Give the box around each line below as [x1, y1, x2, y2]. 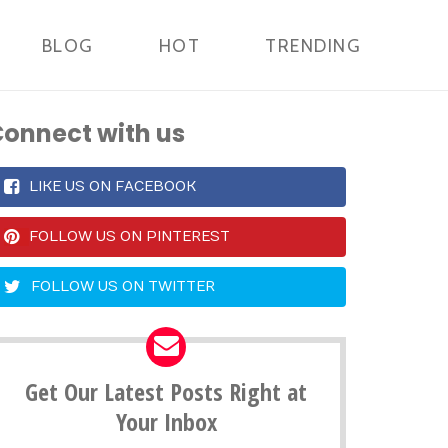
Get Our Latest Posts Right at [25, 375, 307, 408]
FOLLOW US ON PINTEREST [29, 228, 230, 245]
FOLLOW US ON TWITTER [31, 278, 215, 295]
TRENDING [265, 35, 361, 57]
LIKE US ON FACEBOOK [29, 178, 196, 195]
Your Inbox [115, 405, 217, 438]
